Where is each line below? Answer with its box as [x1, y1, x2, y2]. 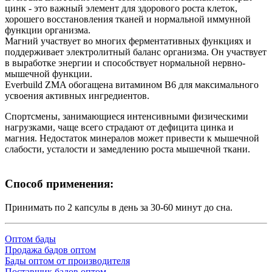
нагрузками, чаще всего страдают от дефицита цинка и [5, 122, 234, 133]
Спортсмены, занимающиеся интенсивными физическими [5, 111, 248, 122]
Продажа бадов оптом [5, 244, 96, 255]
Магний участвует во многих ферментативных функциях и [5, 36, 251, 47]
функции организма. [5, 25, 90, 36]
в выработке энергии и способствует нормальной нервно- [5, 58, 245, 69]
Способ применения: [5, 177, 114, 190]
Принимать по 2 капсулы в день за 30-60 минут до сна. [5, 202, 233, 212]
